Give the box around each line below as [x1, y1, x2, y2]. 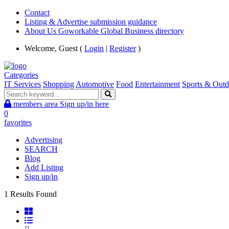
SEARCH [25, 145, 58, 153]
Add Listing [25, 163, 63, 172]
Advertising [25, 135, 62, 144]
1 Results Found [4, 190, 57, 198]
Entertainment [135, 80, 180, 88]
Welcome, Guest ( [25, 44, 84, 53]
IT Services [4, 80, 41, 88]
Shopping [43, 80, 74, 88]
